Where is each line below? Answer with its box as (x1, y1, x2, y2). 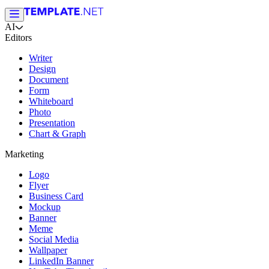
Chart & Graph (29, 128, 86, 139)
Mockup (29, 202, 61, 212)
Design (29, 64, 56, 74)
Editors (5, 32, 32, 43)
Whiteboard (29, 96, 73, 106)
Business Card (29, 191, 83, 201)
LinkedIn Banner (29, 256, 94, 266)
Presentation (29, 118, 75, 128)
